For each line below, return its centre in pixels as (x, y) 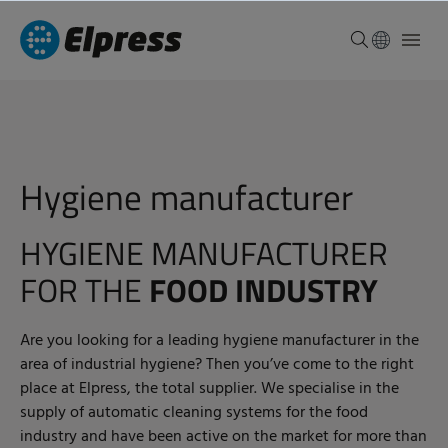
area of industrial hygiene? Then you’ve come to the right (217, 365)
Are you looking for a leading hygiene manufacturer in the (219, 341)
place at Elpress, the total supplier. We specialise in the (209, 389)
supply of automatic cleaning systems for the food (194, 413)
